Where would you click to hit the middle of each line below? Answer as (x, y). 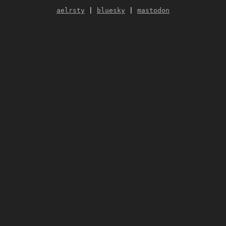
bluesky (111, 11)
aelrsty (71, 11)
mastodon (153, 11)
